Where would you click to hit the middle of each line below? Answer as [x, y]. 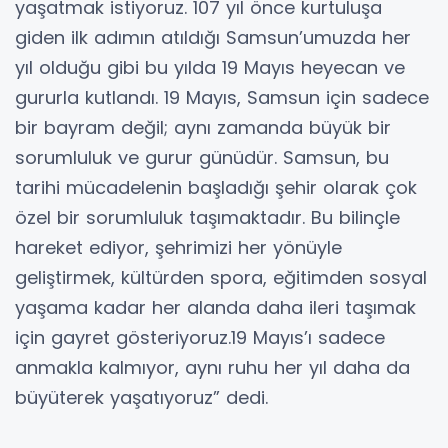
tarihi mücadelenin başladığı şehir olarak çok [216, 187]
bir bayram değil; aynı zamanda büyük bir [203, 127]
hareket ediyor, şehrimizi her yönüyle [178, 247]
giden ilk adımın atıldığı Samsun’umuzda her [213, 37]
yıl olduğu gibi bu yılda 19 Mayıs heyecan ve [210, 67]
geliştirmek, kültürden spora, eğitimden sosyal [221, 277]
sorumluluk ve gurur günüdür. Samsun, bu [202, 157]
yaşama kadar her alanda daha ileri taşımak [215, 307]
